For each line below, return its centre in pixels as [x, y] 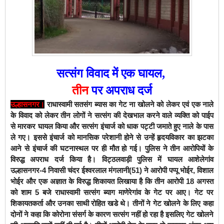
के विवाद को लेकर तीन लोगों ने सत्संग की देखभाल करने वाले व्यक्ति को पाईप [112, 115]
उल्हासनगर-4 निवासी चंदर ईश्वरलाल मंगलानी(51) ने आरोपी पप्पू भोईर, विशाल [112, 170]
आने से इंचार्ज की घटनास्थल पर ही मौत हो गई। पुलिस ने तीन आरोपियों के [112, 148]
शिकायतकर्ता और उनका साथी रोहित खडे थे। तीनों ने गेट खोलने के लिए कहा [112, 203]
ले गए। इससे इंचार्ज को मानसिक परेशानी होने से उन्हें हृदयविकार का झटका [112, 137]
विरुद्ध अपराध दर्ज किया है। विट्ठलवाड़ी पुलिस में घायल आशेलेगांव [112, 159]
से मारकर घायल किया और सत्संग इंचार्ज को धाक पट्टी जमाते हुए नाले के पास [112, 126]
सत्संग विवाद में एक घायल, [112, 73]
